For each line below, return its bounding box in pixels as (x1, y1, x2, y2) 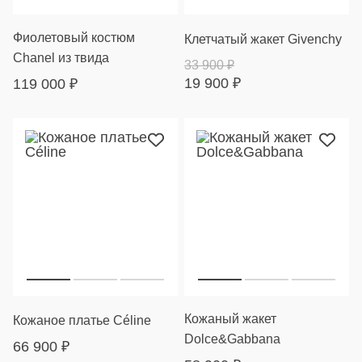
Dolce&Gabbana (184, 332, 280, 346)
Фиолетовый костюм (13, 31, 135, 44)
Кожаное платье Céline (13, 314, 151, 327)
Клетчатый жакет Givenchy (184, 32, 342, 46)
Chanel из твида (13, 51, 109, 65)
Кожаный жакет (184, 312, 276, 326)
